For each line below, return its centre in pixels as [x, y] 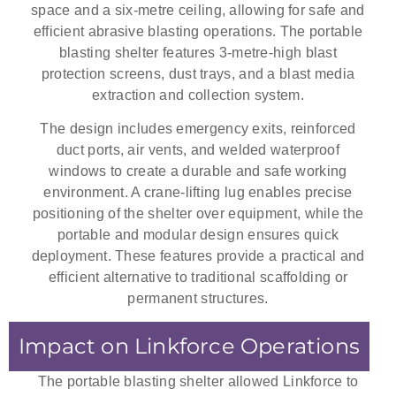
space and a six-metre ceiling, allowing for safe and [198, 10]
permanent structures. [198, 298]
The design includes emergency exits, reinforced [198, 128]
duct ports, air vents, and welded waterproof [198, 149]
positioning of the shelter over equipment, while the [198, 213]
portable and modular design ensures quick [198, 234]
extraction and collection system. [198, 95]
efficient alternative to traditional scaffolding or [198, 277]
